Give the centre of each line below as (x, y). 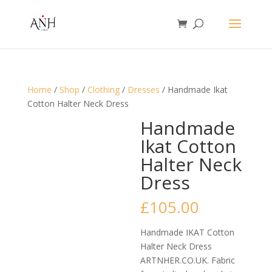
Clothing (103, 90)
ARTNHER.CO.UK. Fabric (188, 260)
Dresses (143, 90)
